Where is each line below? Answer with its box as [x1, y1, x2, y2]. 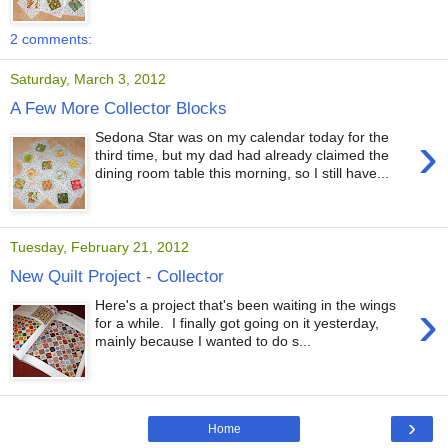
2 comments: [10, 30, 92, 47]
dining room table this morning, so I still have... [95, 165, 390, 182]
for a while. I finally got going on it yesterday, [95, 315, 380, 332]
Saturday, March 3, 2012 [10, 71, 166, 88]
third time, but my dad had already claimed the [95, 147, 390, 164]
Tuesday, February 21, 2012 [10, 239, 189, 256]
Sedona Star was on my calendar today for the [95, 129, 390, 146]
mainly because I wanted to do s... [95, 333, 312, 350]
